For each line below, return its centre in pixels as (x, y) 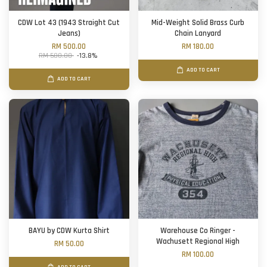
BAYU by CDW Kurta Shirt (69, 231)
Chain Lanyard (198, 34)
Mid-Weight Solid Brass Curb (198, 23)
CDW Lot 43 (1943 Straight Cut (69, 23)
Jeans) (69, 34)
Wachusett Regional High (198, 242)
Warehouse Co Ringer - (198, 231)
